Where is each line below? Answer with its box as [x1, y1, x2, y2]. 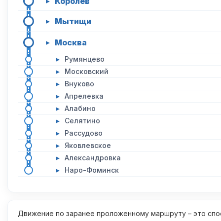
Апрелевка [65, 92, 104, 100]
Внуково [65, 79, 94, 88]
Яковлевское [65, 141, 111, 149]
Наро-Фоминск [65, 166, 119, 174]
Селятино [65, 116, 100, 125]
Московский [65, 67, 109, 75]
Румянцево [65, 55, 105, 63]
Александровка [65, 153, 121, 162]
